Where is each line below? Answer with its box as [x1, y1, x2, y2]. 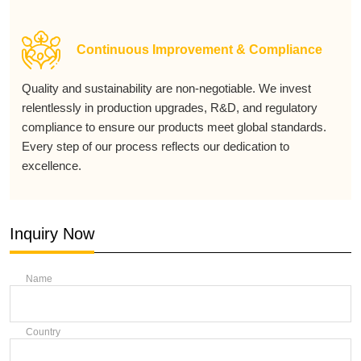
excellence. [22, 159, 81, 172]
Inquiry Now [10, 225, 94, 243]
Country [26, 326, 60, 338]
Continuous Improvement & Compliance [77, 43, 322, 56]
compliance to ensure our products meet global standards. [22, 120, 326, 134]
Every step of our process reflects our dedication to [22, 139, 289, 153]
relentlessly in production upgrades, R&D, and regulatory [22, 101, 317, 114]
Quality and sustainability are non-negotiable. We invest [22, 81, 311, 95]
